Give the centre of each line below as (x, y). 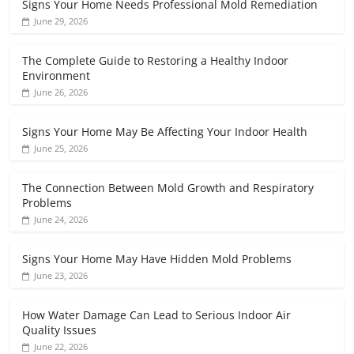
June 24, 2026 (61, 220)
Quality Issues (60, 330)
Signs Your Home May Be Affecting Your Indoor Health (165, 132)
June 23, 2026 (61, 276)
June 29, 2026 (61, 21)
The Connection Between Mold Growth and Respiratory (168, 188)
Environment (56, 76)
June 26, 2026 (61, 92)
